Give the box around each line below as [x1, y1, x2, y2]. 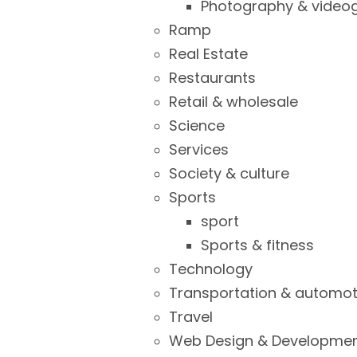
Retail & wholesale [169, 92, 298, 112]
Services [169, 139, 229, 159]
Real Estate [169, 44, 248, 64]
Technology [169, 259, 253, 279]
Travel [169, 307, 213, 327]
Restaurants [169, 68, 256, 88]
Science [169, 116, 225, 135]
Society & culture [169, 163, 289, 183]
